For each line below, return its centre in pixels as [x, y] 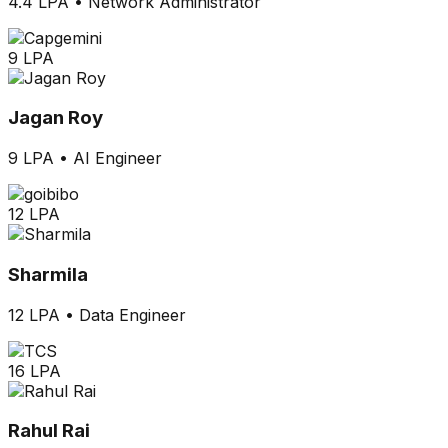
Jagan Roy [55, 118]
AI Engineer [117, 158]
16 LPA [34, 370]
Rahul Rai [49, 431]
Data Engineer [132, 314]
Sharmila [48, 274]
